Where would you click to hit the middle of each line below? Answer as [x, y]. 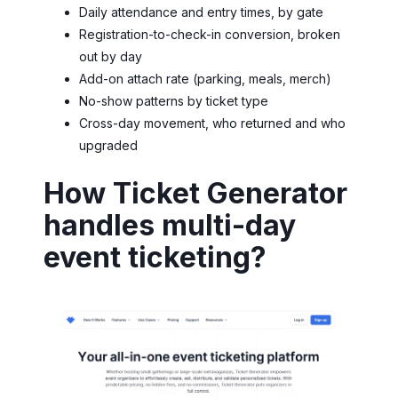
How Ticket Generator [195, 194]
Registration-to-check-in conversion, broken [210, 35]
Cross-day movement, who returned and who [212, 123]
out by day [111, 57]
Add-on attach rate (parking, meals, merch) [205, 79]
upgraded [108, 146]
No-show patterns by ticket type [174, 101]
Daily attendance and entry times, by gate [201, 12]
